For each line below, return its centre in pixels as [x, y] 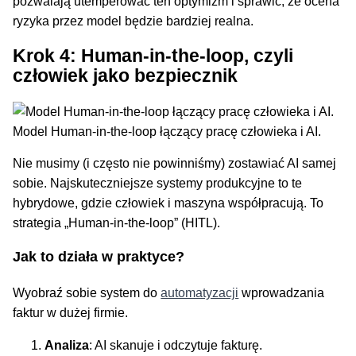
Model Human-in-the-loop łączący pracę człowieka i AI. [167, 131]
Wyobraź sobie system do [87, 293]
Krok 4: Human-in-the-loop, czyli [153, 55]
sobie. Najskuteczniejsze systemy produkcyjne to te [158, 184]
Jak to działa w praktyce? [99, 257]
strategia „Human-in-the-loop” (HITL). [117, 223]
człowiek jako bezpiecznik [126, 75]
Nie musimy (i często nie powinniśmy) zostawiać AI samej [175, 164]
